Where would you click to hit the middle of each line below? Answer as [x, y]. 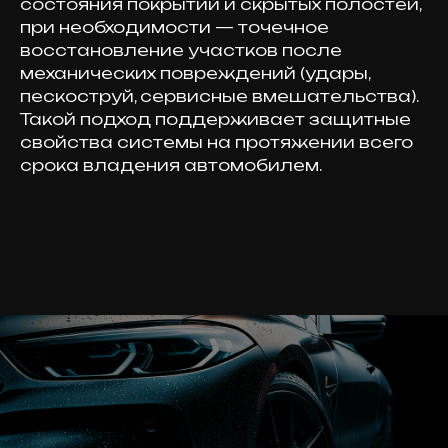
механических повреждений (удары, [195, 73]
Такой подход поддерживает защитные [215, 119]
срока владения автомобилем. [171, 165]
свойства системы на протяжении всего [216, 142]
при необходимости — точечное [174, 27]
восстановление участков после [181, 50]
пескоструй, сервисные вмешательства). [219, 96]
